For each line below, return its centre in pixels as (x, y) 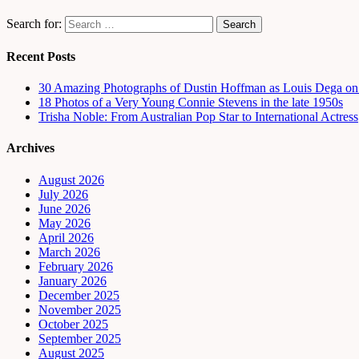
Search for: (34, 23)
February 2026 (76, 266)
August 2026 (71, 179)
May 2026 (65, 223)
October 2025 (73, 324)
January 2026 (73, 280)
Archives (30, 148)
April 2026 (66, 237)
